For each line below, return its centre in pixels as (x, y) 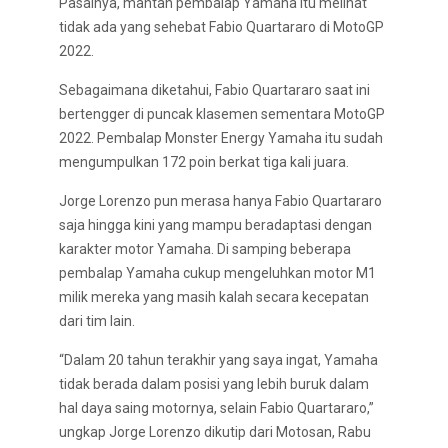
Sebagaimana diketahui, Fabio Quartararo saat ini (214, 90)
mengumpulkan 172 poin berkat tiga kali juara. (204, 162)
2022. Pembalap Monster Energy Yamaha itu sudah (221, 138)
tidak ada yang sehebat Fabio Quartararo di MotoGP (221, 27)
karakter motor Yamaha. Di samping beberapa (205, 249)
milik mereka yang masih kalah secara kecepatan (214, 297)
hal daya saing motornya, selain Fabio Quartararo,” (216, 408)
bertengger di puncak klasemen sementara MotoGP (222, 114)
